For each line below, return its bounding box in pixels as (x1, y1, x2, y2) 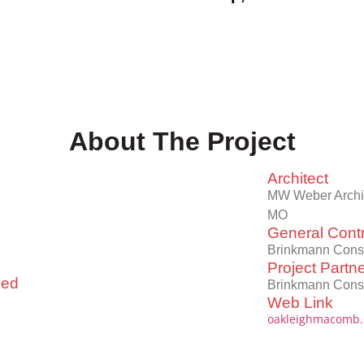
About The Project (68, 127, 296, 157)
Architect (267, 170, 328, 188)
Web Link (267, 294, 333, 312)
